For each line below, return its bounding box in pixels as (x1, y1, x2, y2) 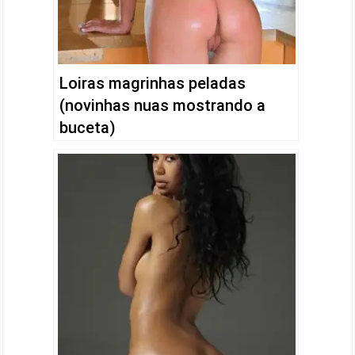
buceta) (59, 118, 116, 137)
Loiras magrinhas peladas (59, 74, 246, 93)
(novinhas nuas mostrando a (59, 96, 265, 115)
